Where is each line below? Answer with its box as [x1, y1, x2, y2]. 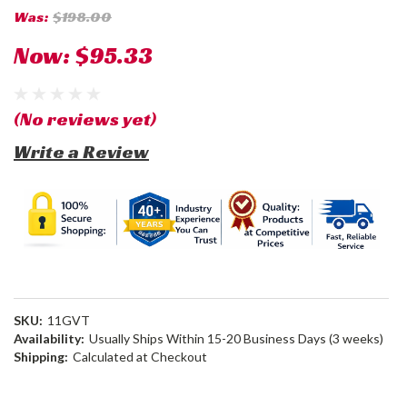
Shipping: [14, 349, 68, 364]
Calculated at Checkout [72, 349, 207, 364]
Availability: [14, 331, 84, 346]
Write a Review [14, 140, 149, 164]
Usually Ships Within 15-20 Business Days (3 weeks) [88, 331, 383, 346]
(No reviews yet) [14, 107, 156, 131]
